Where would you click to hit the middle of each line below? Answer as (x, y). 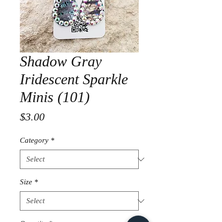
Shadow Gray (61, 61)
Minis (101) (55, 97)
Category (34, 140)
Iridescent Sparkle (74, 79)
